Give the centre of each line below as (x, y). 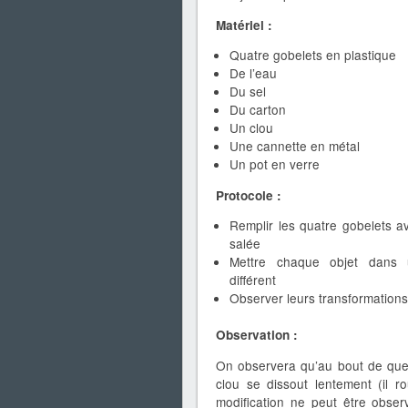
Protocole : (249, 195)
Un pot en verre (275, 164)
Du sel (248, 92)
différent (253, 280)
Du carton (258, 110)
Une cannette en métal (295, 146)
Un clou (251, 128)
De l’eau (253, 73)
